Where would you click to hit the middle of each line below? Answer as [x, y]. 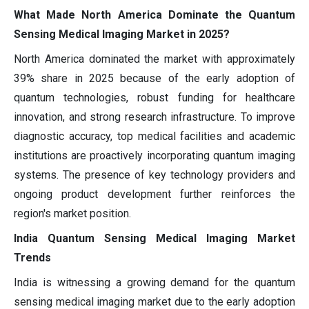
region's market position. [72, 213]
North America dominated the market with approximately [154, 59]
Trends [32, 257]
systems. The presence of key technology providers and [154, 175]
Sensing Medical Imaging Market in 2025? [122, 34]
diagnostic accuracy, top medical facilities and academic [154, 136]
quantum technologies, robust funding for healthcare [154, 97]
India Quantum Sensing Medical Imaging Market [154, 238]
